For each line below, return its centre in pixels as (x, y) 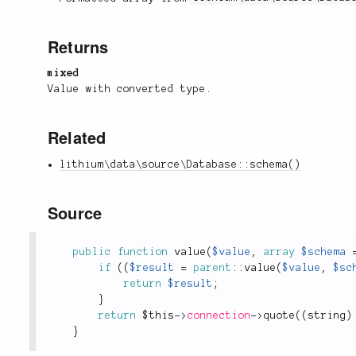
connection (219, 316)
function (143, 252)
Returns (78, 46)
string (327, 316)
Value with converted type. (130, 89)
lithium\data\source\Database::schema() (181, 165)
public (92, 252)
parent (213, 268)
